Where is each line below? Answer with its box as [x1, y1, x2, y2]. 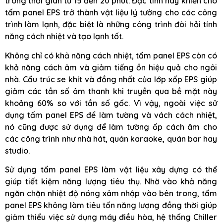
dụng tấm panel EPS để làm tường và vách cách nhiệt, [5, 110, 217, 120]
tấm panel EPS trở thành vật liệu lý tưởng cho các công [5, 7, 217, 18]
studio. [5, 145, 30, 156]
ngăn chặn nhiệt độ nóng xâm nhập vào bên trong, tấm [5, 188, 217, 199]
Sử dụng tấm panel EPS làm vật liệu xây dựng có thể [5, 165, 217, 175]
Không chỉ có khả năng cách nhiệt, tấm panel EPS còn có [5, 50, 217, 60]
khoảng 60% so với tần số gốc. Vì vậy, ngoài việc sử [5, 98, 217, 108]
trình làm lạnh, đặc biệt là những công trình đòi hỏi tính [5, 19, 217, 30]
